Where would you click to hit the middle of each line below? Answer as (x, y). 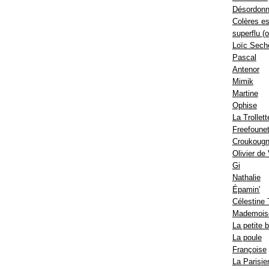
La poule (247, 238)
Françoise (249, 250)
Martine (245, 94)
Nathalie (246, 178)
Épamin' (246, 190)
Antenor (246, 70)
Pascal (244, 58)
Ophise (244, 106)
